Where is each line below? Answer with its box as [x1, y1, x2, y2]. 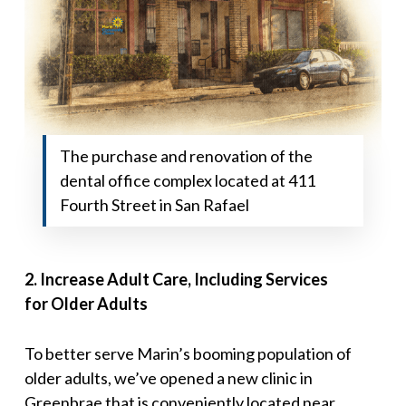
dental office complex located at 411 [59, 170, 315, 191]
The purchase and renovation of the [59, 146, 313, 167]
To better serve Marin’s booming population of [24, 343, 352, 364]
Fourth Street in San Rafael [59, 195, 249, 216]
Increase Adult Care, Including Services [36, 269, 328, 290]
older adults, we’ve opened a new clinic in [24, 368, 313, 389]
